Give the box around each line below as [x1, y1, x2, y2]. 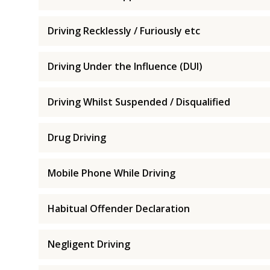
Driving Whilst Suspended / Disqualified [48, 95, 230, 108]
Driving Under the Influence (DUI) [48, 59, 202, 73]
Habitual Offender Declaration [48, 201, 190, 215]
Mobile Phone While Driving [48, 166, 175, 180]
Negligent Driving [48, 237, 130, 251]
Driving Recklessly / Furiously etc [48, 24, 200, 37]
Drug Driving [48, 130, 106, 144]
